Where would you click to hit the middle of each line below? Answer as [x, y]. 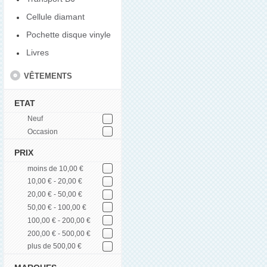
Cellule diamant [55, 17]
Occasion [43, 131]
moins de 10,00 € [55, 168]
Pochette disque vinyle [69, 35]
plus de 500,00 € [55, 246]
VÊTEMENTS [48, 76]
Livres [38, 53]
